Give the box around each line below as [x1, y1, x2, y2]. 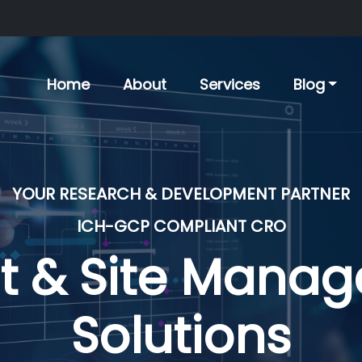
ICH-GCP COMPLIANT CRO [76, 215, 286, 238]
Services [199, 74, 260, 95]
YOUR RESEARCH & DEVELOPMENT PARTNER [12, 183, 350, 205]
